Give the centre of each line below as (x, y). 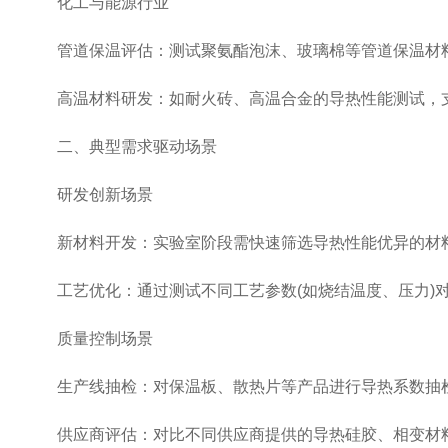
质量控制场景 (89, 338)
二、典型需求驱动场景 (121, 146)
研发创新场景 (89, 194)
